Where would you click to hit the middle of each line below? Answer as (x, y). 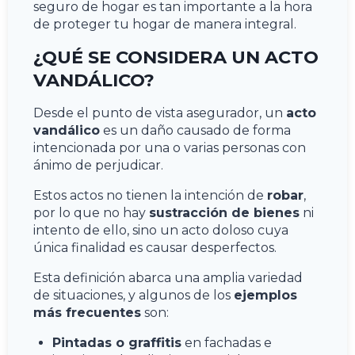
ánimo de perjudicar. (100, 165)
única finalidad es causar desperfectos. (155, 247)
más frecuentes (87, 312)
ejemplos (265, 295)
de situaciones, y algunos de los (134, 295)
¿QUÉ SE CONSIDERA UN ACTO (176, 57)
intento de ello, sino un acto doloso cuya (161, 230)
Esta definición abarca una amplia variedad (168, 277)
